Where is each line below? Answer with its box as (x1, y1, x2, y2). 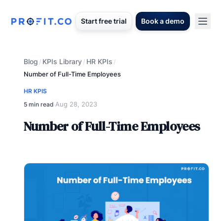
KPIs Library (42, 57, 82, 66)
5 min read (24, 100, 54, 108)
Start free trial (81, 17, 127, 25)
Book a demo (141, 17, 184, 25)
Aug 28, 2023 (55, 100, 97, 108)
